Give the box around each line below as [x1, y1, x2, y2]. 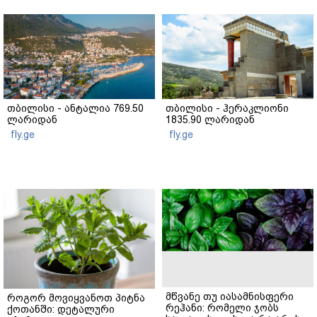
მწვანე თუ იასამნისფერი [166, 290, 294, 302]
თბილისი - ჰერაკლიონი [166, 102, 289, 114]
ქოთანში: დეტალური [7, 303, 115, 315]
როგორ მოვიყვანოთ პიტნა [7, 292, 145, 304]
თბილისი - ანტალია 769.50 [7, 102, 144, 114]
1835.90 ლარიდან [166, 113, 255, 125]
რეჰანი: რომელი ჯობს [166, 301, 279, 313]
